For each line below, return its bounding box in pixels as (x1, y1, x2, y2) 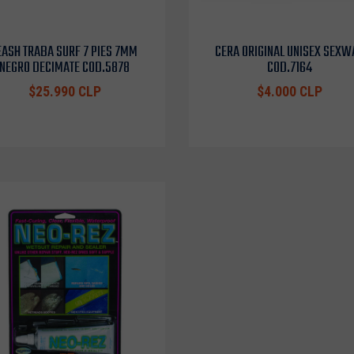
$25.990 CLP (28, 84, 101, 100)
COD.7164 (267, 56, 312, 80)
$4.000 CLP (257, 84, 322, 100)
